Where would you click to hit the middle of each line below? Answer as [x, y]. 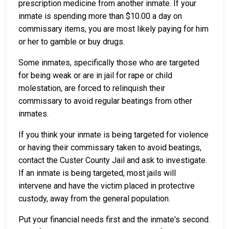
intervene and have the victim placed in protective [107, 186]
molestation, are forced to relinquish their [92, 88]
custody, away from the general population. [94, 199]
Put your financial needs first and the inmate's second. [114, 220]
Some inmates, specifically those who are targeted [109, 63]
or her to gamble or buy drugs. [72, 42]
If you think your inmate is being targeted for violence [113, 135]
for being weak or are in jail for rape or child [95, 76]
